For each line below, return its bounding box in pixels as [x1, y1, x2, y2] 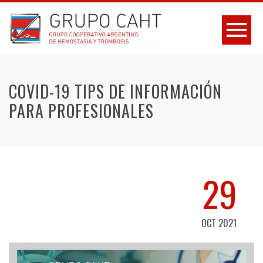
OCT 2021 [201, 216, 237, 230]
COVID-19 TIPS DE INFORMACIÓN [9, 79, 222, 103]
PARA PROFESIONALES [9, 99, 154, 123]
